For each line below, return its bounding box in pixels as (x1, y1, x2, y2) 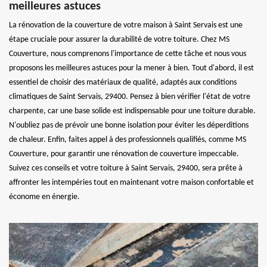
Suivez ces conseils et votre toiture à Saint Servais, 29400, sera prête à (9, 164, 243, 173)
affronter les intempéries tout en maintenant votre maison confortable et (9, 178, 254, 187)
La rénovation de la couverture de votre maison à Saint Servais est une (9, 21, 243, 30)
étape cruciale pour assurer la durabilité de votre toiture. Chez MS (9, 35, 229, 44)
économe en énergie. (9, 193, 80, 201)
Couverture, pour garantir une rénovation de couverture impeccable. (9, 150, 239, 159)
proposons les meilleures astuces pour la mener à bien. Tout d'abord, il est (9, 64, 254, 73)
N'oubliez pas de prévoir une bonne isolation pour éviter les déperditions (9, 121, 249, 130)
